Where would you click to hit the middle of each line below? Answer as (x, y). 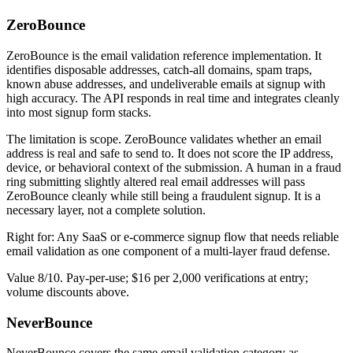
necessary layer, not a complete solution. (106, 210)
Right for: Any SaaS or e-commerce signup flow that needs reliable (173, 236)
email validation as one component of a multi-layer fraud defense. (168, 251)
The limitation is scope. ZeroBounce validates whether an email (164, 139)
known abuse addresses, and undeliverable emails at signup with (166, 84)
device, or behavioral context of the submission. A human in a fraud (174, 167)
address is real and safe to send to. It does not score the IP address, (170, 153)
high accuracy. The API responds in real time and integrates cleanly (173, 98)
